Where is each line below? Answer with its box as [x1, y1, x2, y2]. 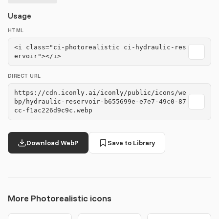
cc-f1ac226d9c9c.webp [14, 107, 92, 114]
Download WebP [26, 138, 79, 147]
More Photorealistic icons [8, 193, 111, 204]
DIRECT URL [8, 72, 41, 79]
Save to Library [108, 138, 155, 147]
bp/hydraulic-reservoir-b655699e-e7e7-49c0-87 [14, 98, 186, 105]
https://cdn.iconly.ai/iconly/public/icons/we [14, 89, 186, 96]
